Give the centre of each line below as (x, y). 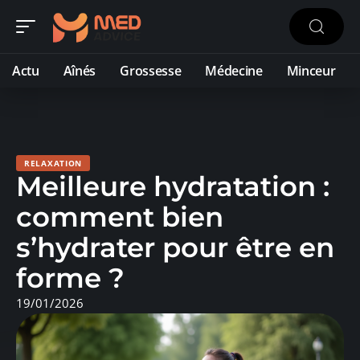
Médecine (234, 71)
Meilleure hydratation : (173, 186)
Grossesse (151, 71)
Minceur (311, 71)
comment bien (120, 217)
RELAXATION (53, 163)
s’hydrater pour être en (175, 247)
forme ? (70, 278)
